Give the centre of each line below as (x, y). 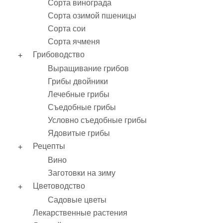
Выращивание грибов (88, 68)
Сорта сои (67, 29)
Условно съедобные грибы (97, 120)
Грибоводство (59, 55)
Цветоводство (59, 186)
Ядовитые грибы (79, 133)
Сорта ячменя (74, 42)
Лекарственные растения (80, 213)
